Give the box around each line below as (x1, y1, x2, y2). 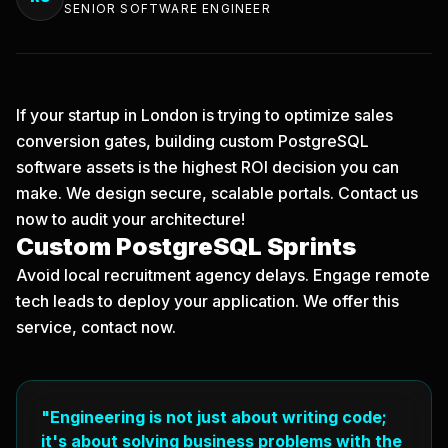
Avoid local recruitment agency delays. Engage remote (16, 265, 430, 285)
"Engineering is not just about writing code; (41, 407, 387, 427)
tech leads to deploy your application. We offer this (16, 291, 399, 311)
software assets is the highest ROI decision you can (16, 157, 399, 177)
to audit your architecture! (48, 209, 245, 229)
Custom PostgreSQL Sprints (16, 232, 356, 261)
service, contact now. (16, 317, 176, 337)
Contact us (338, 183, 418, 203)
